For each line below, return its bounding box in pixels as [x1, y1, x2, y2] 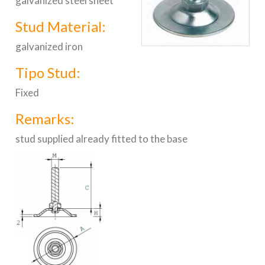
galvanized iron [15, 40, 83, 53]
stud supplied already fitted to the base [15, 132, 188, 145]
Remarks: [15, 110, 75, 127]
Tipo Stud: [15, 64, 81, 81]
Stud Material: [15, 18, 106, 35]
